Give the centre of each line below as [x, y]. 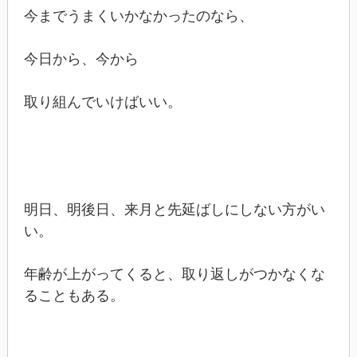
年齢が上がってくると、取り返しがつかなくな [174, 274]
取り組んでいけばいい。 [102, 102]
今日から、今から [81, 59]
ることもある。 [74, 295]
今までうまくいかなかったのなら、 [138, 16]
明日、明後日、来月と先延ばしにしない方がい [174, 209]
